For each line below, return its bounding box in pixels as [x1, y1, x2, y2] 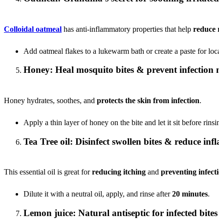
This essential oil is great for [4, 168, 92, 176]
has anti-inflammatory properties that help [62, 24, 193, 33]
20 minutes [172, 190, 208, 198]
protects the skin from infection [97, 96, 199, 105]
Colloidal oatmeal [4, 24, 62, 33]
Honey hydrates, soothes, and [4, 96, 97, 105]
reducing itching [92, 168, 146, 176]
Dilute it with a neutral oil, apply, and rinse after [23, 190, 172, 198]
